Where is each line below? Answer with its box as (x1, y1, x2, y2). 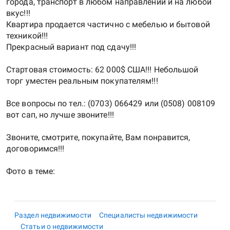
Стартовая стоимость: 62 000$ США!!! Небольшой (6, 65, 199, 74)
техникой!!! (6, 31, 48, 41)
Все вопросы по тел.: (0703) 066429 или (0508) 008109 (6, 99, 216, 108)
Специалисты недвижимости (99, 211, 198, 219)
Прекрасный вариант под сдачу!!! (6, 42, 137, 52)
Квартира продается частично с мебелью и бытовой (6, 20, 210, 29)
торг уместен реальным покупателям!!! (6, 76, 158, 86)
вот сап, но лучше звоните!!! (6, 110, 114, 120)
